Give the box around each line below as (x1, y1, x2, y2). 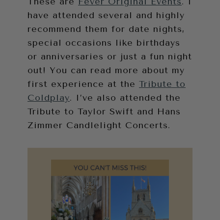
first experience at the (27, 78, 139, 89)
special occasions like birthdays (27, 37, 180, 48)
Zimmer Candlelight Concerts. (27, 119, 170, 131)
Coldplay (27, 92, 70, 103)
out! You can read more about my (27, 64, 185, 76)
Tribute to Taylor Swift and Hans (27, 106, 181, 117)
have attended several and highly (27, 9, 185, 21)
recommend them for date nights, (27, 23, 185, 34)
